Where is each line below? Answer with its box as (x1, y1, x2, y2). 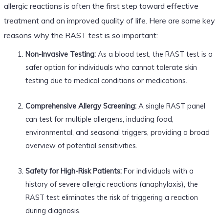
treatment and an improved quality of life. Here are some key (3, 15, 215, 25)
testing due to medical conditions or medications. (25, 75, 187, 85)
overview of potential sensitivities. (25, 140, 137, 150)
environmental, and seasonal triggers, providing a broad (25, 127, 210, 137)
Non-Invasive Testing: (25, 49, 96, 59)
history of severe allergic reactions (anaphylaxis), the (25, 179, 198, 189)
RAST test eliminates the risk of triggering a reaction (25, 192, 198, 202)
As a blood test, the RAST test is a (95, 49, 213, 59)
